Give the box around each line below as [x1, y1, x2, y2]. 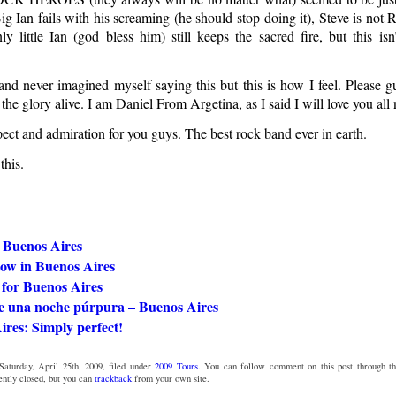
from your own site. [131, 371, 209, 385]
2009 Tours [155, 359, 198, 372]
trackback [94, 371, 132, 385]
